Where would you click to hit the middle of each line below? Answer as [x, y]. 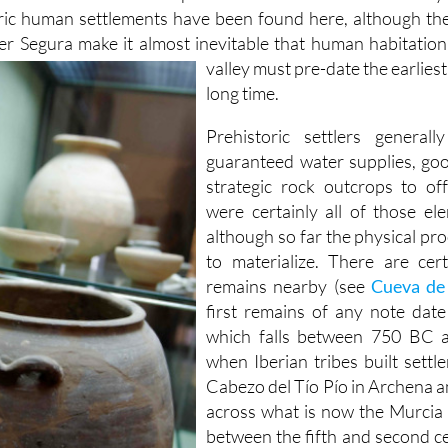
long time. [243, 92]
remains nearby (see [288, 285]
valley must [250, 67]
